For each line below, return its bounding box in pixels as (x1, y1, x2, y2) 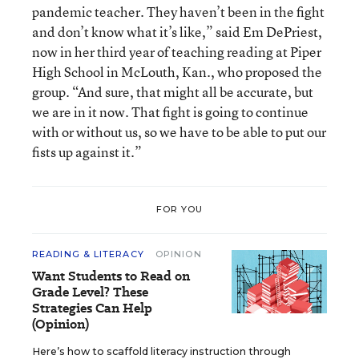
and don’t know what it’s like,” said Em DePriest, (32, 22, 322, 41)
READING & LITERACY (32, 248, 147, 260)
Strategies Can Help (32, 298, 152, 317)
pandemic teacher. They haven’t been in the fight (32, 2, 325, 21)
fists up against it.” (32, 142, 142, 161)
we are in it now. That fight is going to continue (32, 102, 309, 121)
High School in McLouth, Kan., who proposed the (32, 62, 322, 81)
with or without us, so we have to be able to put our (32, 122, 326, 141)
